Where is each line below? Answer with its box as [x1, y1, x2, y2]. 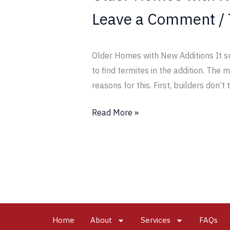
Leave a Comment [91, 8, 215, 29]
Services [141, 215, 170, 225]
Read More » [91, 107, 139, 118]
